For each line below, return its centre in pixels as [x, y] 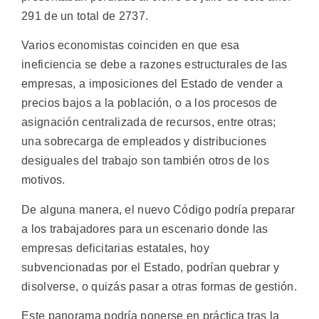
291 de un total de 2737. [85, 16]
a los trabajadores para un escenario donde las [145, 229]
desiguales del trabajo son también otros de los [146, 161]
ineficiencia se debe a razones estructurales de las [155, 65]
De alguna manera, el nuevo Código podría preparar [158, 209]
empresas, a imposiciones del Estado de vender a [152, 84]
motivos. [43, 180]
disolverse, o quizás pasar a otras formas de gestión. [159, 286]
